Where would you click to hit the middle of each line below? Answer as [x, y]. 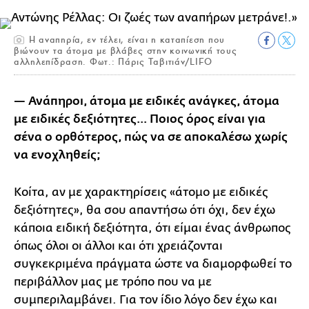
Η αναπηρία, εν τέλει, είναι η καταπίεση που [126, 39]
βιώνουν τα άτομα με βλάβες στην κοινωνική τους [126, 50]
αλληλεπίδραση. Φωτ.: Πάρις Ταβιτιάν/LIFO [113, 61]
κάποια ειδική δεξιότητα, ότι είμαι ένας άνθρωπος [152, 228]
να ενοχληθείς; [57, 155]
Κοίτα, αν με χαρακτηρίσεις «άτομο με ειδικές [141, 192]
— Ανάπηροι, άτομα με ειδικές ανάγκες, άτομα [147, 101]
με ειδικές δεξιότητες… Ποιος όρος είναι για [140, 119]
